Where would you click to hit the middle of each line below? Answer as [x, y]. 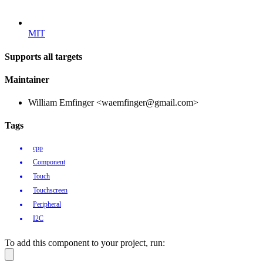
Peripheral [47, 204]
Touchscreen [50, 190]
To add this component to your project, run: [85, 242]
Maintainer [27, 79]
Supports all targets [43, 56]
